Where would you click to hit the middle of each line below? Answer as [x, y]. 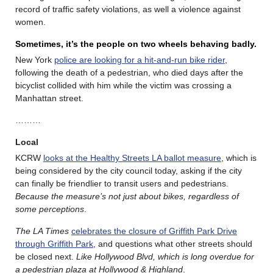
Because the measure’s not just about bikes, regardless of [127, 196]
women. [30, 22]
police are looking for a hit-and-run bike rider [140, 59]
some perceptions [50, 209]
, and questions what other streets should [173, 243]
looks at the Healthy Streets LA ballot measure [132, 158]
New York [35, 59]
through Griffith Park [54, 243]
